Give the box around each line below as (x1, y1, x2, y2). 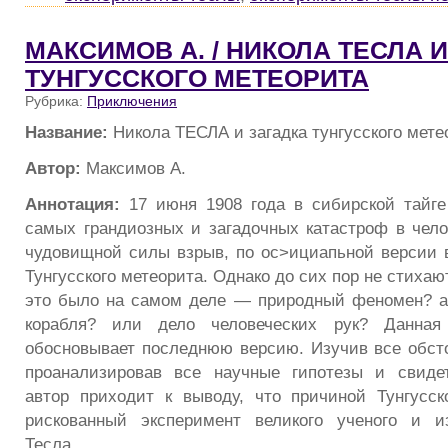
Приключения (87, 92, 177, 109)
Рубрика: (25, 92, 87, 109)
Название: (25, 122, 108, 143)
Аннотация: (25, 193, 120, 214)
